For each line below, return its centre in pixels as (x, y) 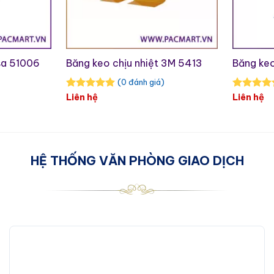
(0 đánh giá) (141, 82)
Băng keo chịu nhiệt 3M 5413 (134, 63)
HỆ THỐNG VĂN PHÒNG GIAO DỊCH (137, 160)
